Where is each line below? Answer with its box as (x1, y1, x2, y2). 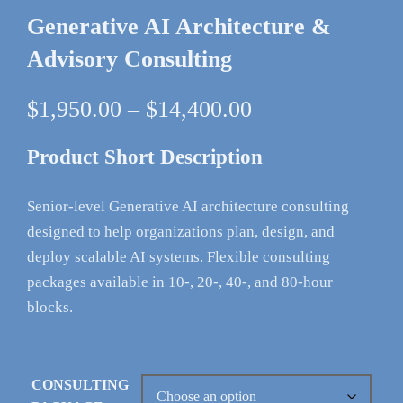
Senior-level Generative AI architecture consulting (27, 197, 349, 215)
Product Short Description (27, 145, 263, 168)
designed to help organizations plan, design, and (27, 222, 335, 240)
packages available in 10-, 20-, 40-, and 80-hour (27, 273, 333, 291)
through (251, 162, 324, 189)
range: (251, 117, 310, 144)
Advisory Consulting (27, 45, 232, 72)
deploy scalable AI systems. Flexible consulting (27, 247, 330, 265)
